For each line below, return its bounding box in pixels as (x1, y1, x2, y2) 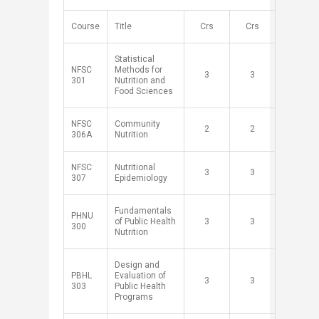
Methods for (115, 65, 162, 75)
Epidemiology (115, 173, 167, 183)
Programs (115, 292, 153, 302)
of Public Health (115, 216, 176, 226)
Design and (115, 260, 159, 270)
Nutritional (115, 162, 155, 172)
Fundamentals (115, 206, 172, 216)
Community (115, 119, 160, 129)
